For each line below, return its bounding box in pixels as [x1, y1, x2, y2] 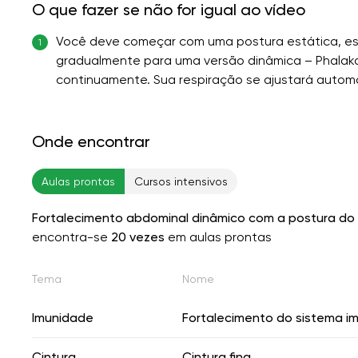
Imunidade [32, 309, 93, 325]
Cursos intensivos [134, 174, 228, 188]
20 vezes [111, 229, 165, 245]
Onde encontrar [32, 131, 150, 151]
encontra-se [32, 229, 111, 245]
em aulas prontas [165, 229, 272, 245]
